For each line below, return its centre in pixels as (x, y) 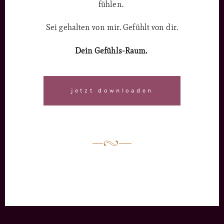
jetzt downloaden (112, 91)
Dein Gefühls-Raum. (112, 50)
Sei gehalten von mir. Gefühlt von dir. (112, 27)
